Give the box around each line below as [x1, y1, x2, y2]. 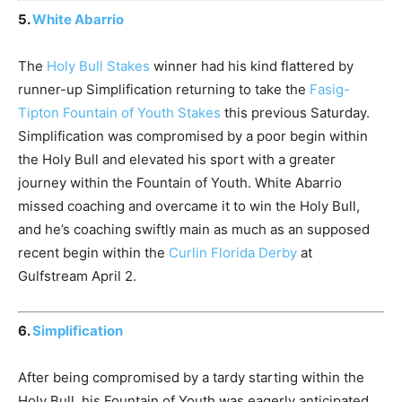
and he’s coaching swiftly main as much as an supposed [18, 220, 370, 238]
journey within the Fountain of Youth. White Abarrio [18, 173, 342, 191]
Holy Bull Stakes [47, 57, 150, 74]
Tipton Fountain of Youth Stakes [18, 103, 221, 121]
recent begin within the [18, 243, 169, 261]
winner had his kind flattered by [150, 57, 354, 74]
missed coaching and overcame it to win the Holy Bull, [18, 197, 360, 214]
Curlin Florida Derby [169, 243, 297, 261]
